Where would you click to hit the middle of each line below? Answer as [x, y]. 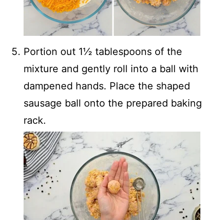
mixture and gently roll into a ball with [111, 69]
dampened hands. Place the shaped [107, 86]
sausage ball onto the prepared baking [113, 103]
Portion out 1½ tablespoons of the [103, 52]
